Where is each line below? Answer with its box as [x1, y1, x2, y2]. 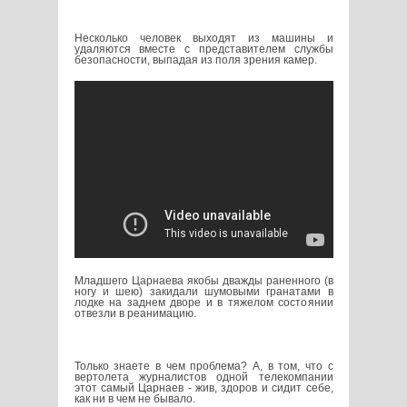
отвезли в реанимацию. [74, 306, 196, 320]
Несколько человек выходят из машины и [74, 31, 333, 45]
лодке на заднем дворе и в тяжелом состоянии [74, 295, 333, 309]
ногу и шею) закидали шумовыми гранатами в [74, 284, 333, 298]
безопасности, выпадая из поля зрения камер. [74, 53, 317, 66]
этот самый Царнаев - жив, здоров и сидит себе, [74, 381, 333, 394]
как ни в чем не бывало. [74, 392, 195, 405]
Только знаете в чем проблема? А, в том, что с [74, 359, 333, 372]
